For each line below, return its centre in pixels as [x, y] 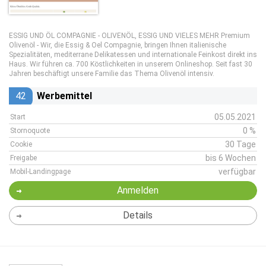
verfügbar [237, 172]
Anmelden [137, 190]
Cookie [21, 144]
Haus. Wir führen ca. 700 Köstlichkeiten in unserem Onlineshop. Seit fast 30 [131, 64]
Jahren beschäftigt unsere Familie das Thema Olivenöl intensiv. [112, 74]
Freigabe [23, 158]
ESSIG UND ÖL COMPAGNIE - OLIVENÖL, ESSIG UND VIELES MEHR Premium [129, 36]
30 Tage [240, 144]
